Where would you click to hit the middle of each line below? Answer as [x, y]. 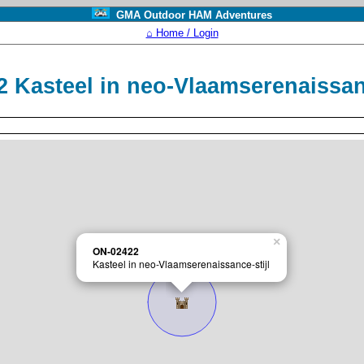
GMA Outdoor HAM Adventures [191, 15]
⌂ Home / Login [182, 33]
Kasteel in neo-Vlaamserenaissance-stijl [181, 264]
